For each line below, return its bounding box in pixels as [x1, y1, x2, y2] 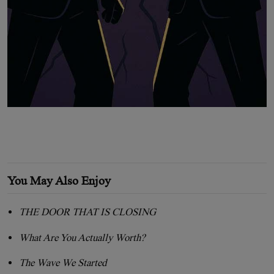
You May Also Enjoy [7, 174, 111, 188]
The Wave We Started [19, 257, 107, 269]
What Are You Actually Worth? [19, 231, 146, 243]
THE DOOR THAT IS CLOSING [19, 206, 157, 218]
